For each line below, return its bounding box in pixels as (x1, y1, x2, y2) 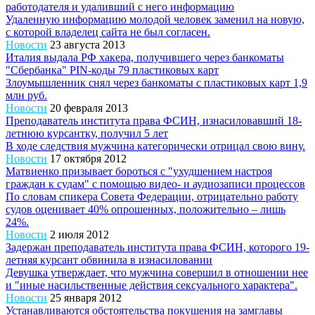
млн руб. (6, 89, 47, 102)
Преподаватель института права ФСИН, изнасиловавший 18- (6, 115, 302, 127)
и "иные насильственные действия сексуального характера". (6, 279, 297, 292)
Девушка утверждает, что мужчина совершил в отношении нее (6, 266, 308, 279)
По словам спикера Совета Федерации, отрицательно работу (6, 191, 298, 203)
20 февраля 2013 (50, 102, 128, 115)
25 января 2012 (50, 292, 122, 304)
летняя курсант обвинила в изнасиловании (6, 254, 212, 266)
